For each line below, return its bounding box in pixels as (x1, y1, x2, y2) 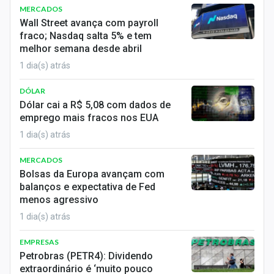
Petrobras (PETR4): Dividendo (20, 250, 153, 262)
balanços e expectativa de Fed (20, 181, 155, 193)
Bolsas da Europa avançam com (20, 168, 165, 180)
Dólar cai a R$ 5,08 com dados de (20, 99, 171, 111)
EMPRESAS (20, 237, 59, 246)
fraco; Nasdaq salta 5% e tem (20, 30, 152, 42)
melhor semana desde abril (20, 43, 142, 54)
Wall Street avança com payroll (20, 17, 158, 29)
